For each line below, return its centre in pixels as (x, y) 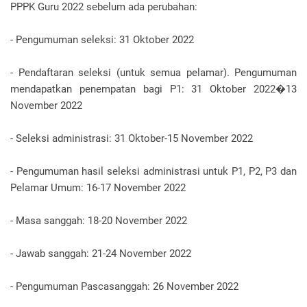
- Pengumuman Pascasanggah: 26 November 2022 (124, 286)
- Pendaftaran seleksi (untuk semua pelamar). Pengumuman (153, 73)
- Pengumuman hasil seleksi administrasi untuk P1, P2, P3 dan (153, 171)
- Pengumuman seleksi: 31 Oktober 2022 (102, 40)
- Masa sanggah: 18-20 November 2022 (99, 221)
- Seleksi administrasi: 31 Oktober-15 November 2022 (132, 138)
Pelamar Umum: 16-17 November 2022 (98, 188)
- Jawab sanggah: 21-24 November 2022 (101, 254)
